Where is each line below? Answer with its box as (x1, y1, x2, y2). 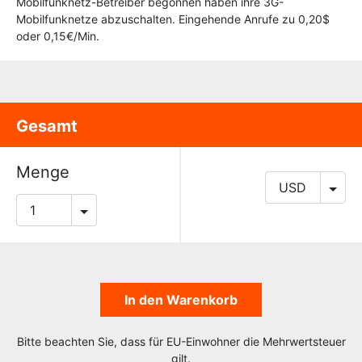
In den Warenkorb (124, 291, 238, 308)
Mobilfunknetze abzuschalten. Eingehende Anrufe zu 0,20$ (16, 12, 330, 26)
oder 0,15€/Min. (16, 29, 99, 43)
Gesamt (16, 116, 78, 136)
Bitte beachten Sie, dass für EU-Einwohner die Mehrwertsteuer (16, 334, 346, 348)
